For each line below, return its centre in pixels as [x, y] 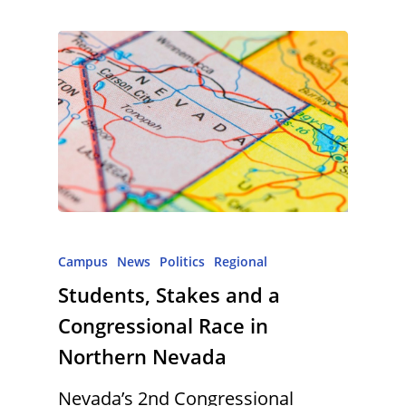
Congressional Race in [163, 325]
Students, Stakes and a [169, 294]
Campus [83, 261]
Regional [241, 261]
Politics [182, 261]
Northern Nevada [142, 356]
